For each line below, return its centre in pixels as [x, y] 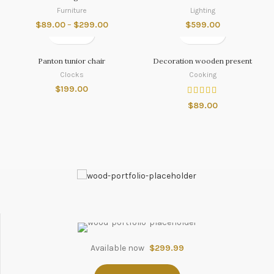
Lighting [202, 10]
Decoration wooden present [202, 61]
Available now [118, 248]
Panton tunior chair [72, 61]
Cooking [202, 74]
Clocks [72, 74]
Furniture [72, 10]
